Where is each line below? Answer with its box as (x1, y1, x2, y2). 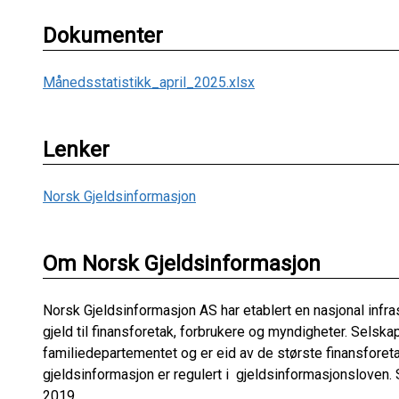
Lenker (43, 137, 110, 163)
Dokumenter (43, 23, 163, 49)
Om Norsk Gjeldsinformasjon (43, 251, 321, 277)
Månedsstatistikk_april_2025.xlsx (43, 74, 255, 92)
